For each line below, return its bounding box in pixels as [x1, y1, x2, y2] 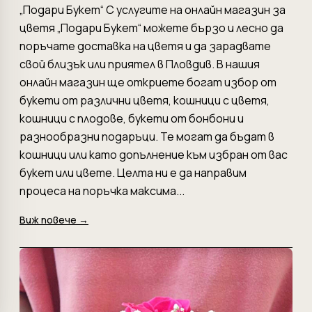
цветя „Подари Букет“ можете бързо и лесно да [19, 19, 283, 36]
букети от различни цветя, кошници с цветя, [19, 92, 270, 108]
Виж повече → [19, 212, 88, 226]
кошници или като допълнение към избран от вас [19, 146, 288, 162]
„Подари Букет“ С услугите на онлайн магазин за [19, 1, 286, 17]
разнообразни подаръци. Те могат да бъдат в [19, 128, 274, 144]
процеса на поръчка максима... [19, 182, 185, 198]
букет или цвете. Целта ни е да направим [19, 164, 247, 180]
